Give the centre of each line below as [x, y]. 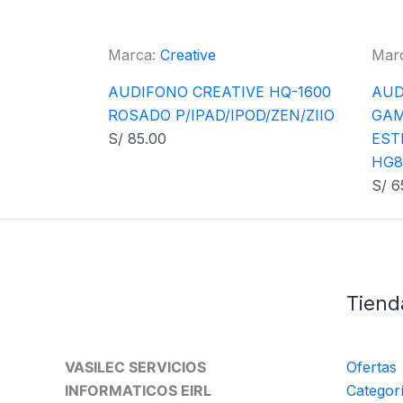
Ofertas [371, 367]
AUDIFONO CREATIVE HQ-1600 [219, 92]
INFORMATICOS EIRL [138, 390]
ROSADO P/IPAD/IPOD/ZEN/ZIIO [221, 115]
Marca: [134, 55]
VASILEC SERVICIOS [135, 367]
